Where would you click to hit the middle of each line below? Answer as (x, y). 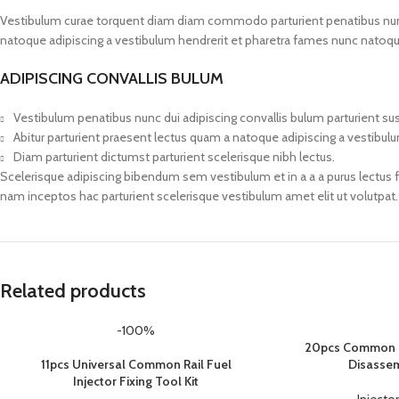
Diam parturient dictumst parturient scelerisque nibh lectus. (174, 156)
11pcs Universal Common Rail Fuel (136, 364)
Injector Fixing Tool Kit (136, 381)
